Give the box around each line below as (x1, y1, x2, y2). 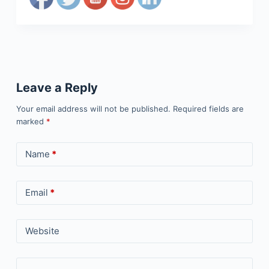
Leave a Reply (16, 80, 98, 95)
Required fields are (172, 104, 244, 114)
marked (16, 116, 46, 127)
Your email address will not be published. (16, 104, 171, 114)
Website (25, 225, 59, 237)
